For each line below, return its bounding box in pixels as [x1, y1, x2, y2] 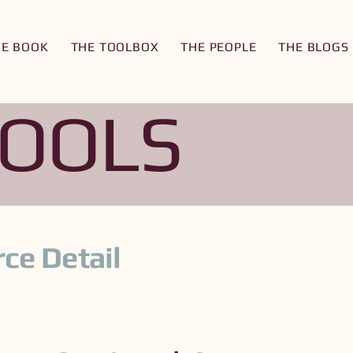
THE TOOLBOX [70, 39, 159, 54]
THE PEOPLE [180, 39, 257, 54]
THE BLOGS [278, 39, 349, 54]
